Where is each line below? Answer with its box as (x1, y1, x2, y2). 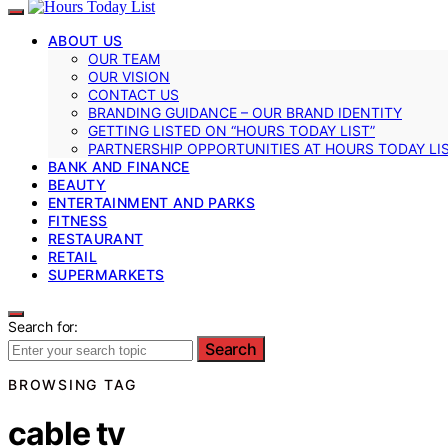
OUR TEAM (88, 49, 160, 67)
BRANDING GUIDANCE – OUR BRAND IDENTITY (88, 103, 402, 121)
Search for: (8, 317, 79, 335)
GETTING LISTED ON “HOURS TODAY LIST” (88, 121, 375, 139)
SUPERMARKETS (48, 265, 165, 283)
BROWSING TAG (8, 375, 137, 393)
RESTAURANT (48, 229, 144, 247)
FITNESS (48, 211, 108, 229)
